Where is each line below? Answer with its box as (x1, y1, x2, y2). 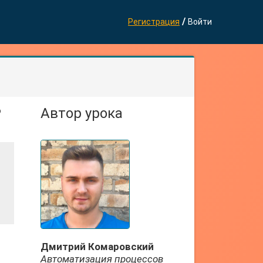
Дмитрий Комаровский (40, 241, 154, 252)
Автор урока (40, 105, 123, 122)
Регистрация (128, 17, 180, 26)
